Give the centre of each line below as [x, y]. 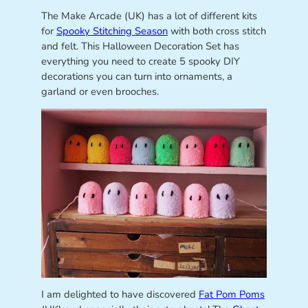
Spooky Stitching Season [112, 31]
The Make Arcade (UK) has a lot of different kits [149, 16]
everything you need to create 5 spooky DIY [140, 62]
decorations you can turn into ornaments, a [136, 77]
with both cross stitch [217, 31]
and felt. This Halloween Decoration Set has [140, 46]
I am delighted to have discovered [120, 295]
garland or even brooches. [100, 92]
